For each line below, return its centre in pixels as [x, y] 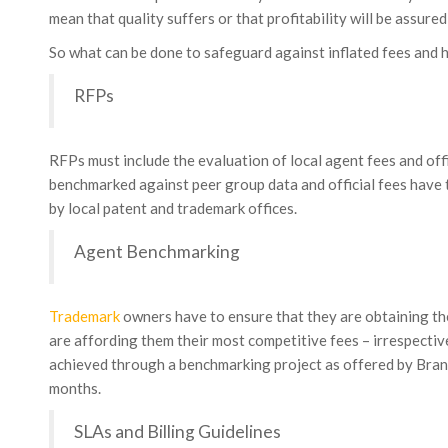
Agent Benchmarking [156, 251]
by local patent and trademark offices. [172, 208]
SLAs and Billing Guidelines [177, 431]
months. [74, 388]
